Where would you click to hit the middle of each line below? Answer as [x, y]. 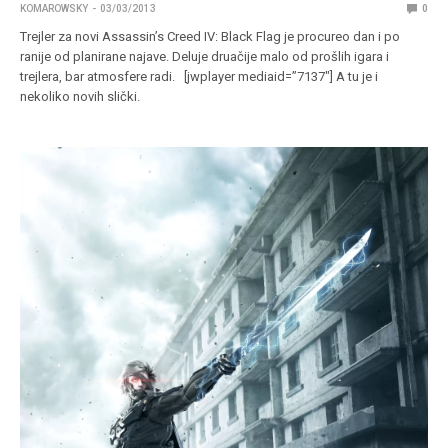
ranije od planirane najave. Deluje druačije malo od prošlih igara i [205, 57]
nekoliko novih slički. [83, 97]
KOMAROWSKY [54, 9]
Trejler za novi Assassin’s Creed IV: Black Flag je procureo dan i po [210, 37]
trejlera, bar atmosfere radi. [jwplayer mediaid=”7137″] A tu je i [199, 77]
